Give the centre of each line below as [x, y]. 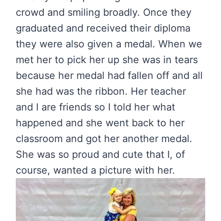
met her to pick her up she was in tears [107, 59]
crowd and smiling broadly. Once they [104, 12]
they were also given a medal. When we [109, 44]
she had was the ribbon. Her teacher [101, 91]
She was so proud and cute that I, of [100, 154]
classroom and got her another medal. [104, 138]
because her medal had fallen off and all [109, 75]
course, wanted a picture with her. [95, 170]
